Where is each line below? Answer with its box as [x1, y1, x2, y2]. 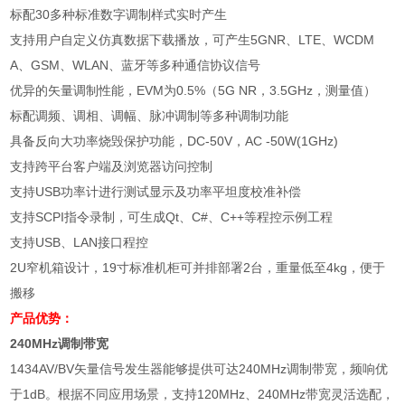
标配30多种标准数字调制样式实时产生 [10, 6, 228, 22]
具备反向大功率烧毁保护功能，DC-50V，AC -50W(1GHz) [10, 133, 339, 148]
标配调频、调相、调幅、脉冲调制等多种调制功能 [10, 108, 289, 123]
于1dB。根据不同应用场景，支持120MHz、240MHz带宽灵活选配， [10, 386, 395, 401]
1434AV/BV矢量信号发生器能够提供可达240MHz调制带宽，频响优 [10, 361, 389, 376]
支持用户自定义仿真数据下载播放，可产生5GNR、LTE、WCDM [10, 32, 375, 47]
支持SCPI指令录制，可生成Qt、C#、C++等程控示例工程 [10, 209, 334, 224]
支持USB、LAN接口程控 [10, 234, 149, 250]
